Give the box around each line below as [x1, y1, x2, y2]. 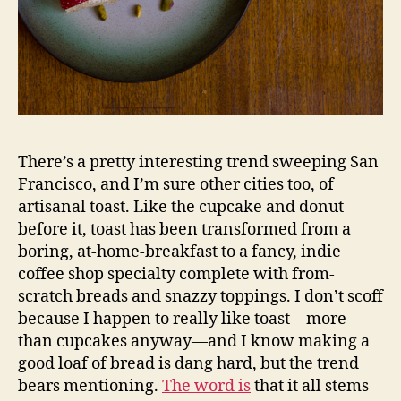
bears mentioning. [18, 375, 162, 397]
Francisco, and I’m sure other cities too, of [18, 174, 334, 195]
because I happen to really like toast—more [18, 308, 346, 329]
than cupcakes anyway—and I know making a [18, 330, 370, 352]
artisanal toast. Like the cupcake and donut [18, 196, 344, 218]
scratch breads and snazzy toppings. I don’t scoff [18, 286, 383, 307]
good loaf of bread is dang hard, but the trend [18, 353, 359, 374]
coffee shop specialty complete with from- [18, 263, 335, 285]
